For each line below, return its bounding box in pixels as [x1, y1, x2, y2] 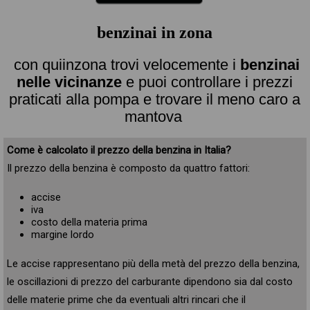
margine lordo [30, 228, 94, 241]
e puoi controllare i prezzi [122, 73, 293, 91]
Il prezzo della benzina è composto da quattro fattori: [6, 162, 250, 174]
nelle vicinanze [17, 73, 122, 91]
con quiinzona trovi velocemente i [13, 55, 240, 73]
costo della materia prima [30, 216, 147, 228]
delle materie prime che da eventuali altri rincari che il [6, 293, 246, 306]
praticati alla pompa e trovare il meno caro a [9, 90, 301, 108]
